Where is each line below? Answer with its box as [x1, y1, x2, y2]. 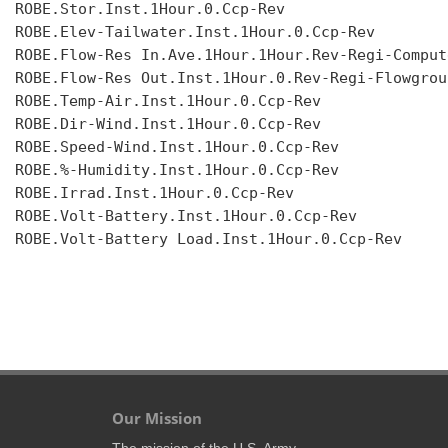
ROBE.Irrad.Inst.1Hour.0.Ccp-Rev [15, 184, 294, 203]
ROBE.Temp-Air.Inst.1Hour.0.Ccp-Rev [15, 92, 321, 111]
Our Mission [112, 407, 202, 429]
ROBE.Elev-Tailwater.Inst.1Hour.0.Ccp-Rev [15, 23, 375, 42]
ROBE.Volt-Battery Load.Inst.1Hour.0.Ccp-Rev [15, 230, 402, 249]
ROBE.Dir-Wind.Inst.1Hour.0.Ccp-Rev [15, 115, 321, 134]
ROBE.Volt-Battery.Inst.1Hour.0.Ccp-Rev [15, 207, 357, 226]
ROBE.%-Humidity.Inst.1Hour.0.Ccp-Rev [15, 161, 339, 180]
